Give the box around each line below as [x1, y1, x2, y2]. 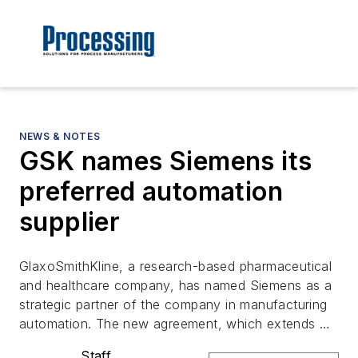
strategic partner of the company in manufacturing [19, 296, 328, 313]
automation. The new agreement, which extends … [19, 316, 331, 332]
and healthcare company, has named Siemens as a [19, 277, 332, 294]
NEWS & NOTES [19, 130, 101, 143]
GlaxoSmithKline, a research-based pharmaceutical [19, 258, 332, 275]
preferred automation [19, 176, 283, 208]
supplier [19, 206, 121, 238]
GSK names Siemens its [19, 145, 312, 177]
